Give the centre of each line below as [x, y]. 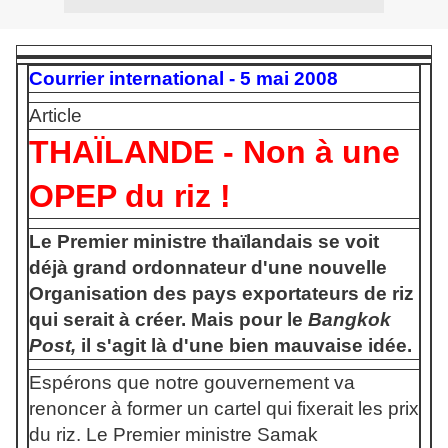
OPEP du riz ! [130, 196]
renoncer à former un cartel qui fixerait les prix [224, 408]
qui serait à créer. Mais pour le [168, 319]
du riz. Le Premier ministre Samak [173, 434]
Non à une [321, 152]
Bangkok [349, 319]
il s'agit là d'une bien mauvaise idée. [244, 345]
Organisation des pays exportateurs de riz [221, 293]
